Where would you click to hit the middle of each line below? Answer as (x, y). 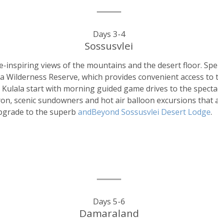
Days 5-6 (109, 201)
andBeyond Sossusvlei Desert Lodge (144, 112)
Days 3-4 (109, 34)
